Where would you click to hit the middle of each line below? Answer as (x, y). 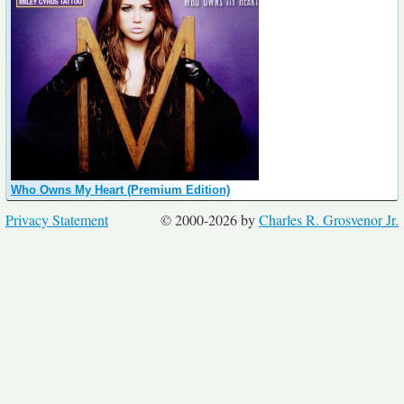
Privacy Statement (57, 219)
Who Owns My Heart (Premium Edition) (120, 189)
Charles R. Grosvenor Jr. (329, 219)
